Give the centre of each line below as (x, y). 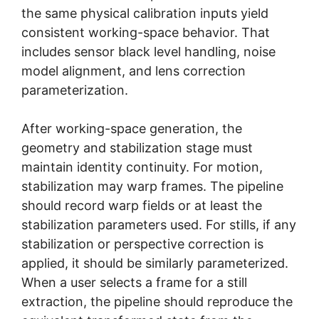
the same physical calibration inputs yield (145, 13)
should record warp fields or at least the (142, 205)
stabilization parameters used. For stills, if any (159, 224)
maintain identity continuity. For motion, (142, 167)
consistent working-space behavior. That (146, 32)
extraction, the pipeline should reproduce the (157, 301)
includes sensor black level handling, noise (148, 51)
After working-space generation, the (132, 128)
